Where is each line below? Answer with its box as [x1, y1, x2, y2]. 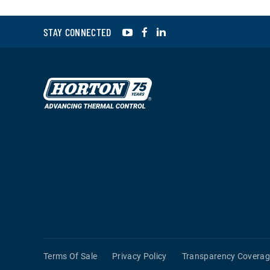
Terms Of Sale [43, 251, 98, 261]
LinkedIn [166, 25, 207, 37]
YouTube [133, 25, 174, 37]
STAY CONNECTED [43, 25, 111, 39]
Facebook [148, 25, 195, 37]
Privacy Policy [112, 251, 167, 261]
